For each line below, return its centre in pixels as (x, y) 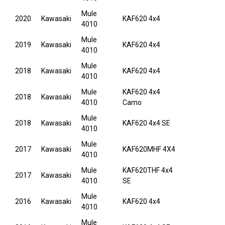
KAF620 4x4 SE (146, 123)
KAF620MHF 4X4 (149, 149)
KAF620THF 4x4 (148, 171)
